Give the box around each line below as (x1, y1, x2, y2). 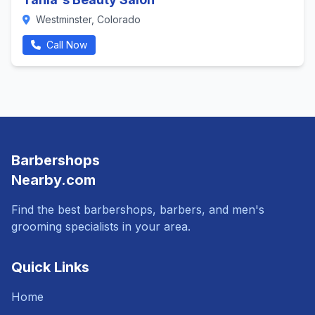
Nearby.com (11, 172, 96, 188)
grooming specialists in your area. (11, 219, 191, 233)
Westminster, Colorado (33, 13, 141, 25)
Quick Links (11, 259, 89, 276)
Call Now (44, 39, 87, 51)
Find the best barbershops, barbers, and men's (11, 202, 264, 217)
